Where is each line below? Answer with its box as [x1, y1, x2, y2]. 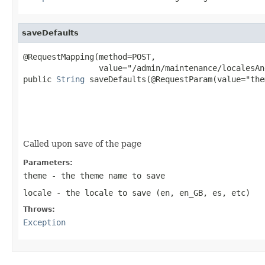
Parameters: [23, 158, 73, 167]
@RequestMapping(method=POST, [23, 51, 156, 62]
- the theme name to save [47, 170, 165, 180]
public [23, 74, 56, 84]
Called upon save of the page [23, 138, 141, 148]
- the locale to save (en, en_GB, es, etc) [51, 188, 250, 198]
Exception [23, 217, 66, 227]
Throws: [23, 205, 55, 214]
